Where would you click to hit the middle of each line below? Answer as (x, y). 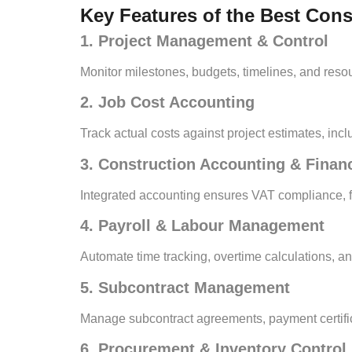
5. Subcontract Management (185, 287)
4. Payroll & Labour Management (202, 226)
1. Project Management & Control (204, 41)
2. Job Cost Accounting (167, 103)
